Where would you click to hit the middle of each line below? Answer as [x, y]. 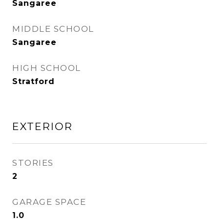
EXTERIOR [43, 126]
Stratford [33, 81]
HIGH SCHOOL [47, 68]
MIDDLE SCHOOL [53, 29]
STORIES [33, 163]
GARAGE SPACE [49, 202]
